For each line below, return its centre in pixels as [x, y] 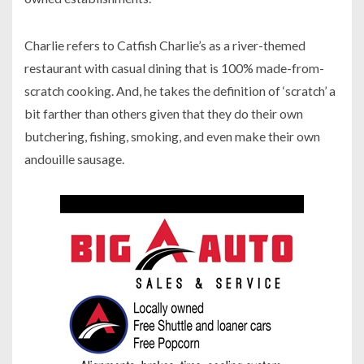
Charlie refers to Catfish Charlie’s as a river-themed [165, 45]
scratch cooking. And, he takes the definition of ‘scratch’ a [180, 91]
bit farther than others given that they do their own [164, 114]
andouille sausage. [74, 159]
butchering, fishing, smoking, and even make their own [172, 136]
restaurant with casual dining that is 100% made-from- [174, 68]
